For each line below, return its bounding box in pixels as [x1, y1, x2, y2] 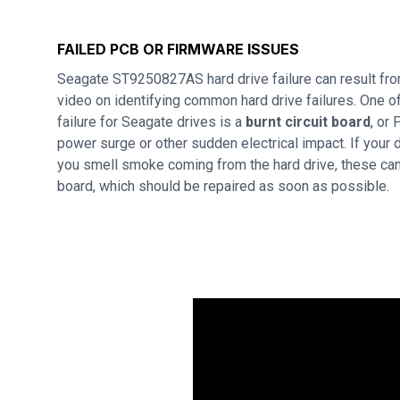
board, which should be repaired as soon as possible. [57, 178, 389, 195]
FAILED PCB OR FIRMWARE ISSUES [57, 40, 299, 58]
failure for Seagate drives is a [57, 113, 246, 130]
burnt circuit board [246, 113, 371, 130]
